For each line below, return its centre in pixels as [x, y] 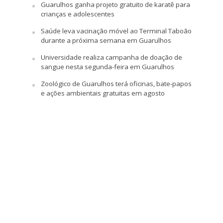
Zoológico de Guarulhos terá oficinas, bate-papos [116, 84]
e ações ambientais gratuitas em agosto [103, 93]
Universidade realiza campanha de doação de [111, 57]
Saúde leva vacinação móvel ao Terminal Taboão [116, 31]
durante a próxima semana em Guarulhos [106, 41]
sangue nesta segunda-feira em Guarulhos [107, 67]
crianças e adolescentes [77, 14]
